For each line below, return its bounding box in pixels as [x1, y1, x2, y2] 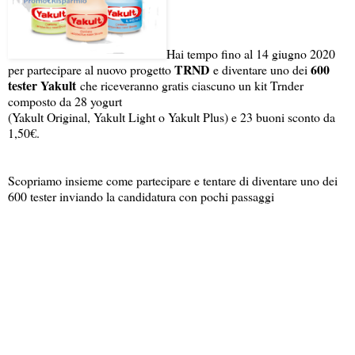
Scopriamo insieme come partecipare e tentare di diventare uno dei [8, 171, 338, 189]
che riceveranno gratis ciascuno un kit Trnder [76, 76, 303, 94]
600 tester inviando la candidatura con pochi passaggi [8, 187, 274, 204]
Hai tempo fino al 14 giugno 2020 [166, 44, 335, 62]
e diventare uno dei [209, 60, 311, 78]
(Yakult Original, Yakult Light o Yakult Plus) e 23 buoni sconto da [8, 108, 335, 125]
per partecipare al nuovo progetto [8, 60, 174, 78]
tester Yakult [8, 75, 76, 94]
